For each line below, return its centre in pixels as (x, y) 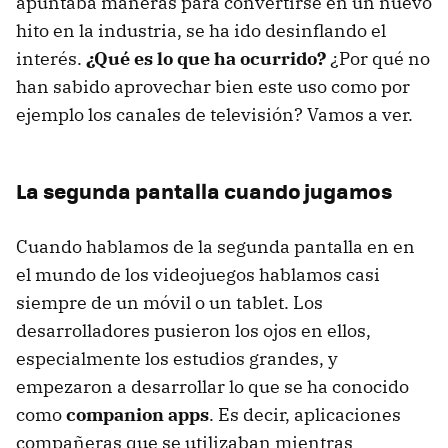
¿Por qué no (378, 58)
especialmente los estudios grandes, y (177, 358)
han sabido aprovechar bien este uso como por (213, 86)
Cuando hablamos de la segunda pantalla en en (215, 246)
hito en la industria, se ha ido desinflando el (201, 30)
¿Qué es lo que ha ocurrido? (206, 58)
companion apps (137, 414)
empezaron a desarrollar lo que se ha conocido (212, 386)
